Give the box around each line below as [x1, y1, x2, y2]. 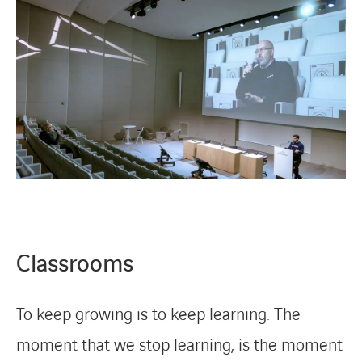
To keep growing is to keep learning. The [16, 303, 301, 326]
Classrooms [16, 249, 133, 280]
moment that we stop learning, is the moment [16, 334, 343, 357]
